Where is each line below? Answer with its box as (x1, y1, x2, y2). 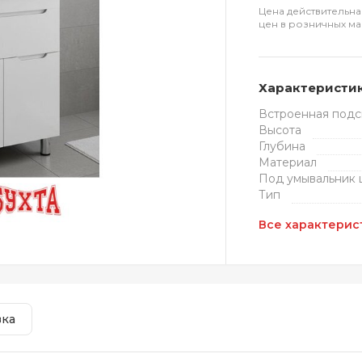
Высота (259, 123, 302, 137)
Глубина (259, 139, 306, 154)
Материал (259, 155, 318, 170)
